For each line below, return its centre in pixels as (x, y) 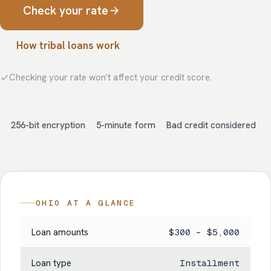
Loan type (51, 263)
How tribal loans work (68, 45)
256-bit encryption (48, 126)
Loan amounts (60, 233)
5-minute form (126, 126)
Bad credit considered (211, 126)
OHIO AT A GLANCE (86, 203)
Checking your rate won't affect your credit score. (110, 78)
